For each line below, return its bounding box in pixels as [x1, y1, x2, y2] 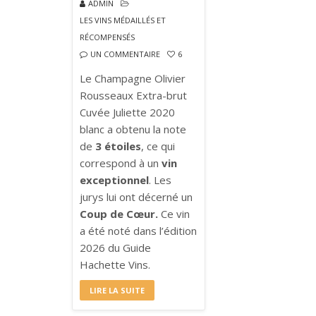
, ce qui [141, 139, 175, 154]
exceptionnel [80, 173, 149, 188]
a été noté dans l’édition [80, 224, 197, 238]
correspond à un [80, 156, 162, 171]
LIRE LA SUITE [90, 285, 145, 296]
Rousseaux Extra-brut [80, 88, 187, 103]
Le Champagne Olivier [80, 71, 186, 86]
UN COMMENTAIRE [90, 49, 160, 60]
